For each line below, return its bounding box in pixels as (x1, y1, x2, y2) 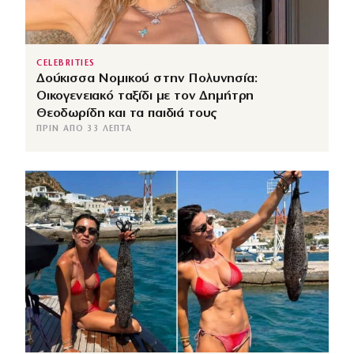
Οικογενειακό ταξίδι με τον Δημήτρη (36, 88, 254, 103)
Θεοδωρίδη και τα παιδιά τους (36, 106, 217, 120)
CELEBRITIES (36, 58, 96, 68)
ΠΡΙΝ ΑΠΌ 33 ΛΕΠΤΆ (36, 124, 132, 134)
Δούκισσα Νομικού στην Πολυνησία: (36, 71, 258, 85)
